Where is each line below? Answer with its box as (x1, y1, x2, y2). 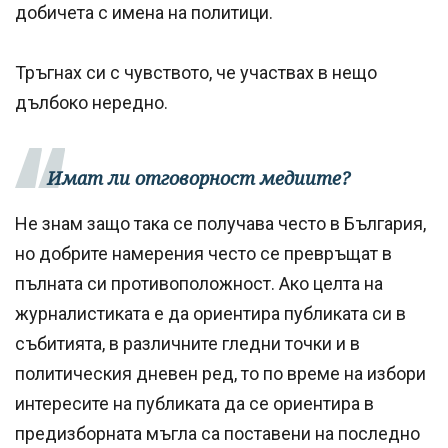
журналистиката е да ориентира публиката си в (15, 302, 406, 324)
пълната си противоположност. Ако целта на (15, 272, 383, 294)
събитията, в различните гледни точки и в (15, 332, 360, 354)
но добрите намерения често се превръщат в (15, 242, 392, 264)
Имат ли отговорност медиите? (47, 165, 350, 190)
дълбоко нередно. (15, 91, 168, 113)
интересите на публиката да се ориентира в (15, 392, 374, 414)
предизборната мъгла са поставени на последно (15, 422, 420, 444)
